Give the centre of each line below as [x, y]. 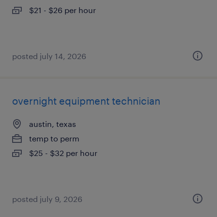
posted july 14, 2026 [49, 56]
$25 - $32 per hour [63, 153]
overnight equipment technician [86, 101]
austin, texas [53, 124]
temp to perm [54, 138]
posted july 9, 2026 [47, 199]
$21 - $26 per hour [62, 10]
